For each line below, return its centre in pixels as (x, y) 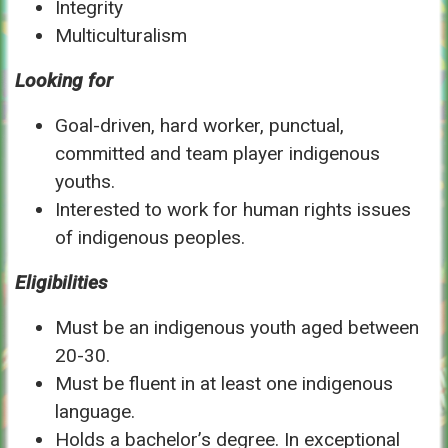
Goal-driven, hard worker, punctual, (199, 125)
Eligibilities (61, 282)
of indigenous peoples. (150, 237)
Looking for (64, 80)
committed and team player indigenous (217, 153)
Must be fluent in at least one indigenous (224, 383)
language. (95, 411)
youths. (85, 181)
